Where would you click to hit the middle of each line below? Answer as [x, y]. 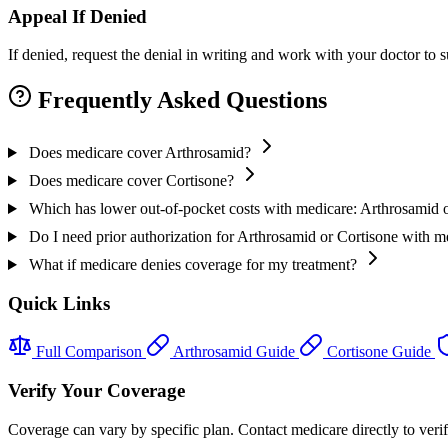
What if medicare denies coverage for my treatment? [192, 265]
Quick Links [59, 303]
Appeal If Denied [77, 16]
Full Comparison [89, 352]
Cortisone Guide [379, 352]
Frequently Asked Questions [179, 100]
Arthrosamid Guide [234, 352]
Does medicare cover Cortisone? [131, 181]
